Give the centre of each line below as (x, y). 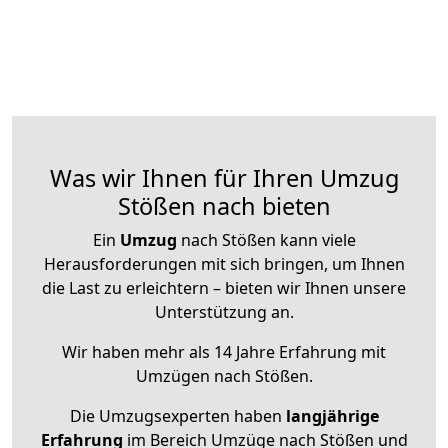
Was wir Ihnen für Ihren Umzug (224, 178)
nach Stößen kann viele (266, 240)
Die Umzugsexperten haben (177, 416)
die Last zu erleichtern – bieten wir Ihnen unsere (224, 288)
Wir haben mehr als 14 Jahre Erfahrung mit (224, 352)
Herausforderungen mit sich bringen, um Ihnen (224, 264)
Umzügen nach (195, 376)
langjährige (332, 416)
